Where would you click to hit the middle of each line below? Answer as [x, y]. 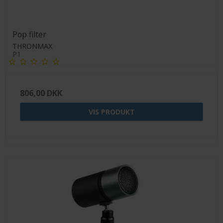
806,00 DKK [41, 93]
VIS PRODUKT [111, 112]
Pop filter [29, 35]
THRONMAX [32, 46]
